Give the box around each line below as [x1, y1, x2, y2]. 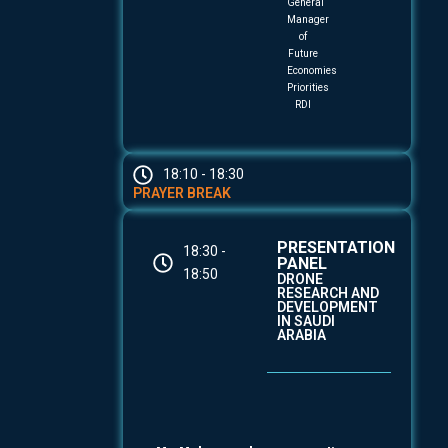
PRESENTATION [276, 238, 395, 257]
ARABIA [276, 327, 326, 343]
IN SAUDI [276, 313, 335, 329]
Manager [286, 14, 329, 25]
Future [287, 48, 318, 59]
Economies [286, 65, 337, 76]
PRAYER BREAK [132, 185, 231, 201]
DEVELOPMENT [276, 299, 378, 315]
